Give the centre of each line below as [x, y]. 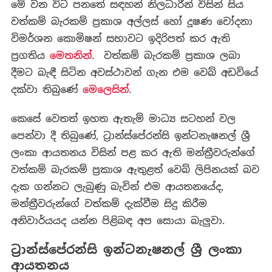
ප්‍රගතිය [30, 56]
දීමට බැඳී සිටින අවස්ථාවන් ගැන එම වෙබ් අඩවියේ [134, 73]
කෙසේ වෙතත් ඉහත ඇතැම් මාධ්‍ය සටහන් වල [123, 119]
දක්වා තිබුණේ [46, 90]
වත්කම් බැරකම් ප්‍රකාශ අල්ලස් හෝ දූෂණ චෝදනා [131, 22]
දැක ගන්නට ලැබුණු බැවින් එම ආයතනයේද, [117, 187]
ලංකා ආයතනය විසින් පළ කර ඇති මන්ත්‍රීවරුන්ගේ [133, 153]
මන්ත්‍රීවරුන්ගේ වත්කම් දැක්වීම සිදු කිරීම [109, 204]
